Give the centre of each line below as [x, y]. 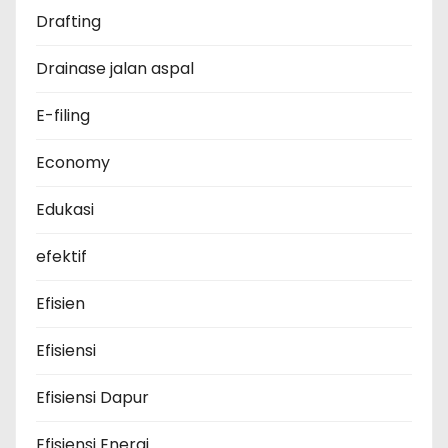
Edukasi [65, 210]
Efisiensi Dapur [92, 398]
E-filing [63, 116]
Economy [73, 163]
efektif [61, 257]
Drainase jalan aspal [115, 69]
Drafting [68, 22]
